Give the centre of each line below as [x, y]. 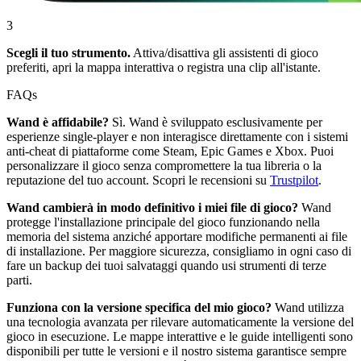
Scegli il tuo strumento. [68, 52]
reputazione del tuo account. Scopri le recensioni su [138, 180]
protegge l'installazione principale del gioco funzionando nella [163, 222]
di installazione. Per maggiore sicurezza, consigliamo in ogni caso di [179, 251]
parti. [19, 280]
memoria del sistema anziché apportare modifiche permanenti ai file [177, 236]
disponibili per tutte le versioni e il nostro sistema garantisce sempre [176, 351]
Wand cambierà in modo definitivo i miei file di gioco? [152, 207]
